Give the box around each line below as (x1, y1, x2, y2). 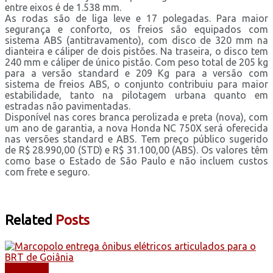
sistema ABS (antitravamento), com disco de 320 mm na (5, 34, 268, 46)
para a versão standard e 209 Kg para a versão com (5, 67, 268, 79)
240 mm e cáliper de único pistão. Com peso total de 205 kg (5, 56, 268, 68)
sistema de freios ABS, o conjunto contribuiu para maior (5, 78, 268, 90)
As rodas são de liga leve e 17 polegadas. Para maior (5, 12, 268, 24)
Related (5, 211, 52, 227)
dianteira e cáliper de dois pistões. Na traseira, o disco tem (5, 45, 268, 57)
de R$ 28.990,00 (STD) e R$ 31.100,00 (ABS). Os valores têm (5, 144, 268, 155)
